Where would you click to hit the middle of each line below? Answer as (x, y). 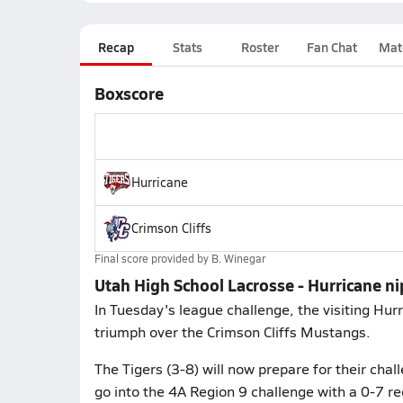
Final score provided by (152, 258)
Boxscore (129, 93)
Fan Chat (331, 47)
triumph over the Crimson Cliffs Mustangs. (232, 331)
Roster (260, 47)
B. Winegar (238, 258)
